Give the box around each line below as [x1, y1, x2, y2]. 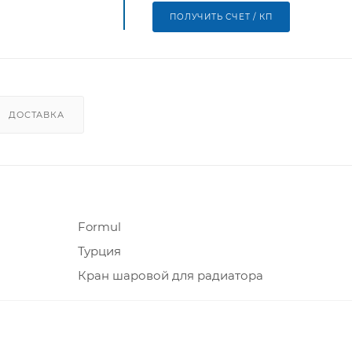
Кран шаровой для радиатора [78, 268, 263, 284]
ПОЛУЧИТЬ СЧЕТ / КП [170, 12, 273, 23]
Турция [78, 244, 121, 259]
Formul [78, 219, 121, 235]
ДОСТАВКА [9, 109, 64, 121]
